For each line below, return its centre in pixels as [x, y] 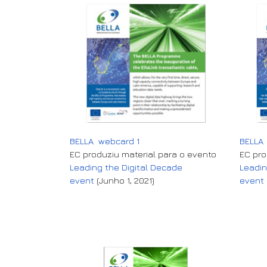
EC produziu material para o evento [143, 154]
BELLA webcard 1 [105, 141]
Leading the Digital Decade [126, 167]
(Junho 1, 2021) [124, 180]
